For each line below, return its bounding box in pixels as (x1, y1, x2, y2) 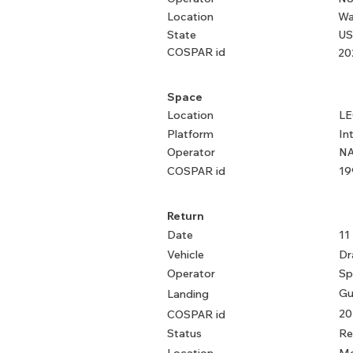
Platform (167, 127, 214, 141)
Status (167, 326, 202, 340)
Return (167, 209, 204, 223)
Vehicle (167, 247, 204, 262)
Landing (167, 287, 209, 301)
